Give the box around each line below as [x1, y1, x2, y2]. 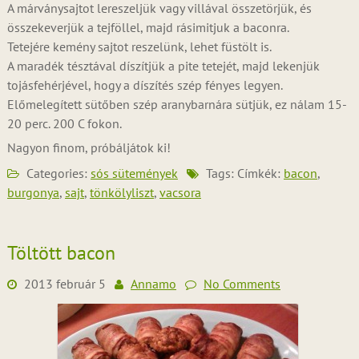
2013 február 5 [23, 276, 106, 292]
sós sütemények [90, 165, 178, 181]
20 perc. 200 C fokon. [6, 115, 122, 131]
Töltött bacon [6, 240, 115, 265]
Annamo [130, 276, 176, 292]
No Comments [203, 276, 280, 292]
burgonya [6, 184, 59, 200]
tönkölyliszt [89, 184, 154, 200]
